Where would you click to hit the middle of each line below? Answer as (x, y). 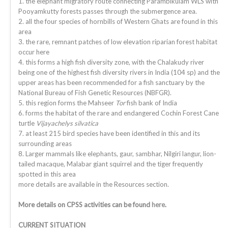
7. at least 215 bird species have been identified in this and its (109, 133)
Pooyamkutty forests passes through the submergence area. (108, 11)
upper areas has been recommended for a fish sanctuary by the (111, 82)
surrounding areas (45, 144)
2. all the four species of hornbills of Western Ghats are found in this (118, 21)
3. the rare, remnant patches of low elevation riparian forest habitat (118, 42)
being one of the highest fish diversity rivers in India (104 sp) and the (119, 72)
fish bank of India (151, 103)
